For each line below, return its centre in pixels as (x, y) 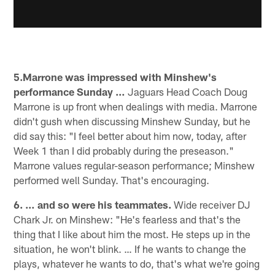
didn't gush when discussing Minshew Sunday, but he (132, 121)
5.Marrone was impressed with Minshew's (115, 77)
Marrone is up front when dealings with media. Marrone (136, 107)
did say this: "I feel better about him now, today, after (130, 136)
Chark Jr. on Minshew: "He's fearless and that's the (127, 219)
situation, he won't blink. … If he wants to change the (130, 249)
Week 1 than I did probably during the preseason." (124, 151)
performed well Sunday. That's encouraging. (112, 180)
